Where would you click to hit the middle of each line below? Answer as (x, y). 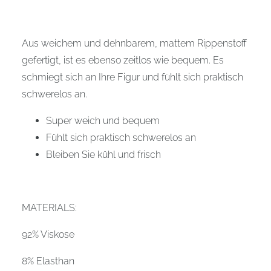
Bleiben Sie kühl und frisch (103, 154)
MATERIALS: (49, 207)
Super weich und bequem (103, 120)
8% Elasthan (48, 261)
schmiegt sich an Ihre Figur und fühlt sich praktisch (132, 77)
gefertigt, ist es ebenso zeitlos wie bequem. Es (123, 60)
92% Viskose (48, 234)
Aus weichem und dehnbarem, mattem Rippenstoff (134, 43)
